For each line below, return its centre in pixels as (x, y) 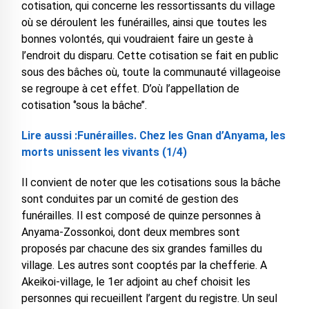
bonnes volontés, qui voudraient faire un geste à (137, 39)
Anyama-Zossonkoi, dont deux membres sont (130, 232)
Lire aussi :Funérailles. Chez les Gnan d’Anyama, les (153, 136)
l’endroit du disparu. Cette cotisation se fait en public (150, 56)
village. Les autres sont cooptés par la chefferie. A (144, 266)
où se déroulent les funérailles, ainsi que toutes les (144, 23)
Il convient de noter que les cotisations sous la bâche (151, 183)
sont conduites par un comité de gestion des (130, 199)
